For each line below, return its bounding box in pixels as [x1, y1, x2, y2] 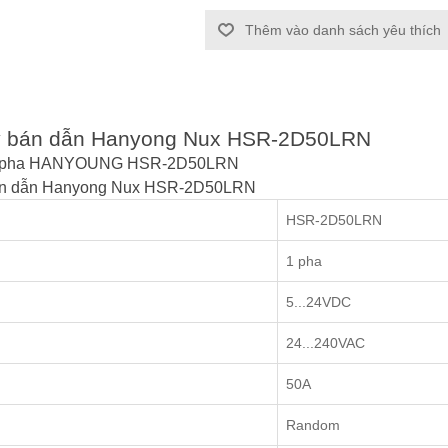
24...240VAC [286, 335, 365, 352]
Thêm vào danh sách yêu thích [245, 22, 442, 39]
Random [286, 417, 340, 434]
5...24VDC [286, 294, 351, 311]
